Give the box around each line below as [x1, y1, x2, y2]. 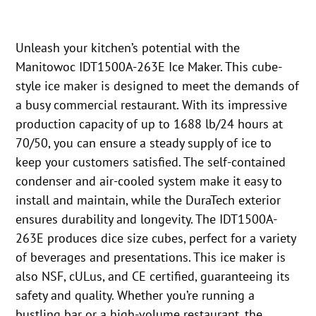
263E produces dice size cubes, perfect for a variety [16, 230, 296, 247]
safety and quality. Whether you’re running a [16, 287, 255, 304]
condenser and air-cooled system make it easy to [16, 173, 283, 190]
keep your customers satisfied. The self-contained [16, 154, 286, 171]
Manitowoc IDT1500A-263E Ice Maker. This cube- [16, 59, 283, 75]
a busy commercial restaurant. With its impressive [16, 97, 288, 114]
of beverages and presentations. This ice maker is [16, 249, 286, 266]
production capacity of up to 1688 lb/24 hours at [16, 116, 284, 133]
